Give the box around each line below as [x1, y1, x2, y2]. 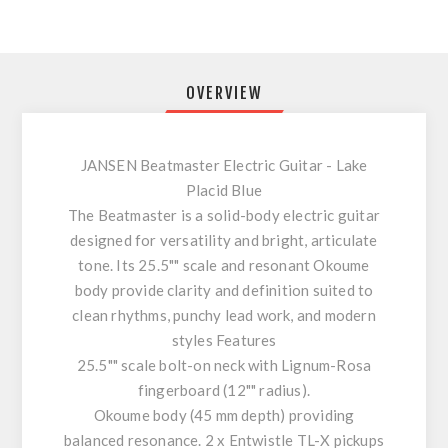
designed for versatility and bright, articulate [70, 231, 378, 249]
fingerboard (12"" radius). [137, 381, 311, 399]
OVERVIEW [185, 83, 263, 103]
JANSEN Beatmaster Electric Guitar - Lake [80, 156, 368, 174]
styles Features [171, 331, 277, 349]
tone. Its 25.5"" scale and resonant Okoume [78, 256, 370, 274]
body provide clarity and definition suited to [74, 281, 374, 299]
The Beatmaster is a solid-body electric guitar [67, 206, 381, 224]
